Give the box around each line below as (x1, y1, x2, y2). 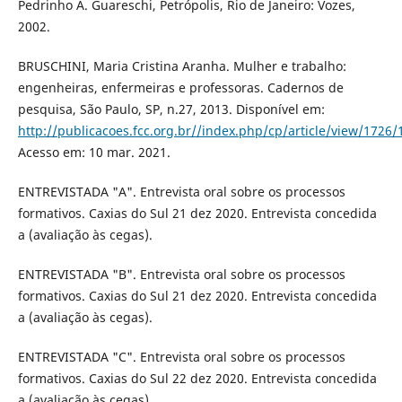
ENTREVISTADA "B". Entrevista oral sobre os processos (17, 265, 345, 283)
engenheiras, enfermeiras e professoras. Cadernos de (17, 78, 344, 96)
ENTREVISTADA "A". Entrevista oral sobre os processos (17, 182, 345, 200)
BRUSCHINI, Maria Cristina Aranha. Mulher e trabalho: (17, 57, 346, 74)
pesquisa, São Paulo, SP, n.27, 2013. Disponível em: (17, 100, 325, 118)
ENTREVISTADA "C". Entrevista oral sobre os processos (17, 347, 345, 365)
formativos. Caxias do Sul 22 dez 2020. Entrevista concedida (17, 369, 377, 387)
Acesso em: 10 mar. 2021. (17, 143, 170, 161)
